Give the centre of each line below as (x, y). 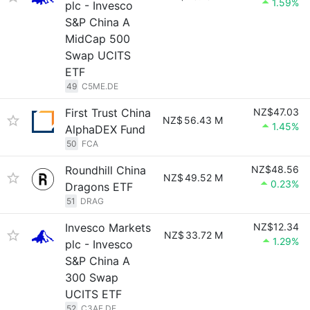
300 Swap (92, 277)
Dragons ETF (99, 187)
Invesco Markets (108, 228)
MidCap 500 (98, 39)
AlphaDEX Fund (105, 129)
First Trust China (108, 113)
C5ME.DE (100, 86)
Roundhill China (106, 170)
